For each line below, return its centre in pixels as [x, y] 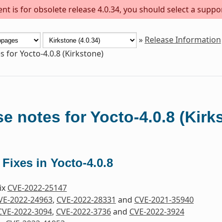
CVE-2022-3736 [83, 212]
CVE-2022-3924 [157, 212]
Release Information [183, 39]
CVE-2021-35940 [164, 200]
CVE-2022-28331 [86, 200]
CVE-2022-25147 [37, 188]
